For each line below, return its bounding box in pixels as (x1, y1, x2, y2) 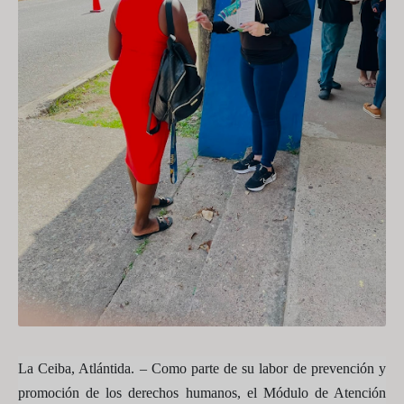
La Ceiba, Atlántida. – (18, 361, 151, 376)
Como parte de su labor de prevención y (151, 361, 387, 376)
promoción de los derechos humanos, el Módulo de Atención (18, 385, 386, 400)
